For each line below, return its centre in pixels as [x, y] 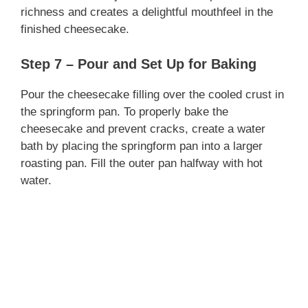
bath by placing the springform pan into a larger [142, 146]
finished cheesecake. [75, 30]
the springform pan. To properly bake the [124, 111]
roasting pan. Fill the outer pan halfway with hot [142, 163]
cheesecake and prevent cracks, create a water [143, 129]
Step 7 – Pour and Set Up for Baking [139, 64]
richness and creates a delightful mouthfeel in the [147, 12]
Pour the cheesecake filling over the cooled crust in [152, 94]
